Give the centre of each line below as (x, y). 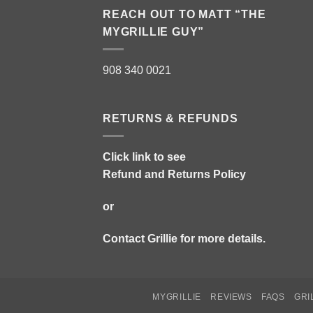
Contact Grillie (140, 238)
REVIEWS (231, 297)
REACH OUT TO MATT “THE (184, 15)
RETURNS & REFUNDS (170, 119)
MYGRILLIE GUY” (154, 32)
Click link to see (144, 156)
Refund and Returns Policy (174, 174)
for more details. (221, 238)
